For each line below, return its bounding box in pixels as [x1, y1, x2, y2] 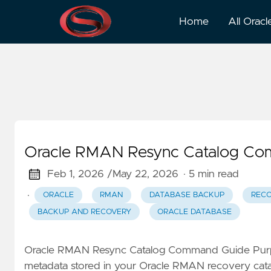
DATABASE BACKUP [149, 191, 224, 200]
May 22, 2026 [112, 169, 178, 180]
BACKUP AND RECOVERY [37, 207, 131, 216]
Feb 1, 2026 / [47, 169, 113, 180]
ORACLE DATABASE [157, 207, 232, 216]
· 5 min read [183, 169, 239, 180]
